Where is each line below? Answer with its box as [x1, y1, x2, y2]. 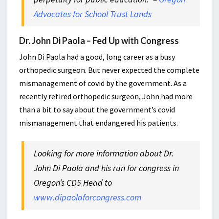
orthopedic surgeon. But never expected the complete [19, 65, 199, 75]
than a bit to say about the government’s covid [19, 105, 175, 114]
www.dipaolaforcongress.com [34, 192, 142, 203]
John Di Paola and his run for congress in [34, 162, 179, 174]
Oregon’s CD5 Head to [34, 177, 112, 188]
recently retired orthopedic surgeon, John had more [19, 91, 193, 101]
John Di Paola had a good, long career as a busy [19, 52, 175, 62]
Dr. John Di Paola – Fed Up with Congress [19, 35, 179, 46]
